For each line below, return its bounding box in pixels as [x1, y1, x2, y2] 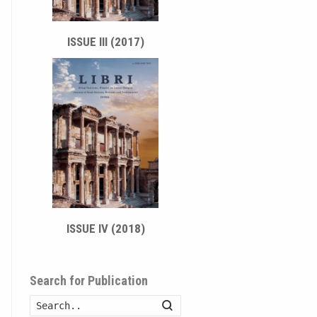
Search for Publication [30, 272, 148, 288]
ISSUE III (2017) [67, 35, 144, 50]
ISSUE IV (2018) [66, 221, 145, 236]
